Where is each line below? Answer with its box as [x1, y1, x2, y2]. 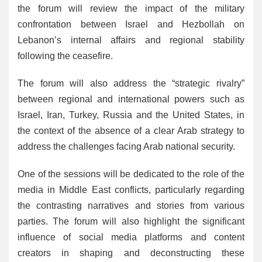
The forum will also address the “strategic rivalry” [18, 78, 244, 89]
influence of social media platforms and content [18, 232, 244, 243]
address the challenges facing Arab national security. [18, 142, 235, 152]
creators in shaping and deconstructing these [18, 248, 244, 258]
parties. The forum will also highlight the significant [18, 216, 244, 227]
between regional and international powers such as [18, 94, 244, 105]
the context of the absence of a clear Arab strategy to [18, 126, 244, 136]
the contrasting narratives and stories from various [18, 201, 244, 211]
